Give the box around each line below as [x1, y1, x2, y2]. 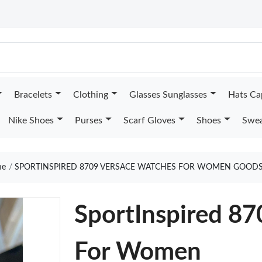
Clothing [73, 90, 108, 99]
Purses [74, 116, 102, 125]
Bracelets [13, 90, 52, 99]
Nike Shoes [8, 116, 54, 125]
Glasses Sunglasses [129, 90, 207, 99]
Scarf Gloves [123, 116, 175, 125]
